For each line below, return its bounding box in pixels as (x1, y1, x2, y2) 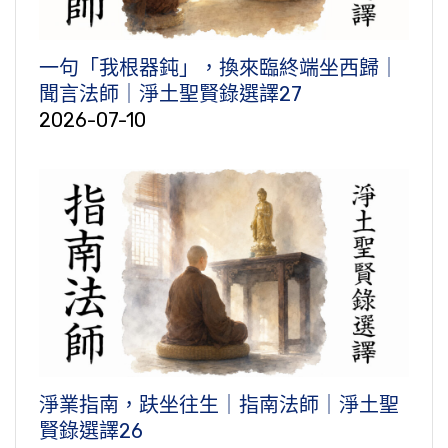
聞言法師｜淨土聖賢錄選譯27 (39, 82, 302, 107)
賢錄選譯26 (39, 419, 143, 444)
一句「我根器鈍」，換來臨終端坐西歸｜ (39, 56, 399, 81)
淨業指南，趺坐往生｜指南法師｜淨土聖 (39, 393, 399, 418)
